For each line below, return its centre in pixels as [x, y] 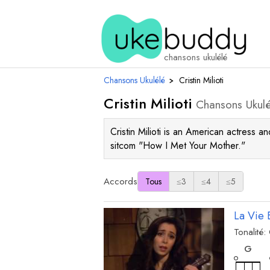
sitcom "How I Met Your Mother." [178, 146]
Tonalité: [250, 232]
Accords [121, 181]
